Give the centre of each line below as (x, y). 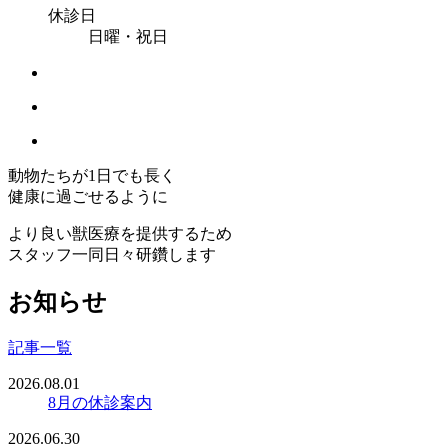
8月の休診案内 (100, 402)
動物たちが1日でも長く (92, 175)
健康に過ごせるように (88, 196)
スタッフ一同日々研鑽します (112, 254)
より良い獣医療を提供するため (120, 233)
